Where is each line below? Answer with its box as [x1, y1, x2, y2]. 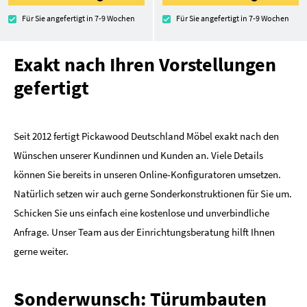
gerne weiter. [14, 244, 69, 258]
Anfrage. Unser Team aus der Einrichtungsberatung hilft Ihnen [14, 225, 275, 238]
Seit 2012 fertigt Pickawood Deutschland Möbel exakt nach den [14, 129, 279, 143]
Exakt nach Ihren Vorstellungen [14, 51, 276, 77]
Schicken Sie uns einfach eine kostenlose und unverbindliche [14, 206, 269, 219]
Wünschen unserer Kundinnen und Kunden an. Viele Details [14, 148, 263, 162]
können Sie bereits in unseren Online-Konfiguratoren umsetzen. [14, 167, 281, 181]
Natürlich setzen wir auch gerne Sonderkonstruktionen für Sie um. [14, 186, 292, 200]
